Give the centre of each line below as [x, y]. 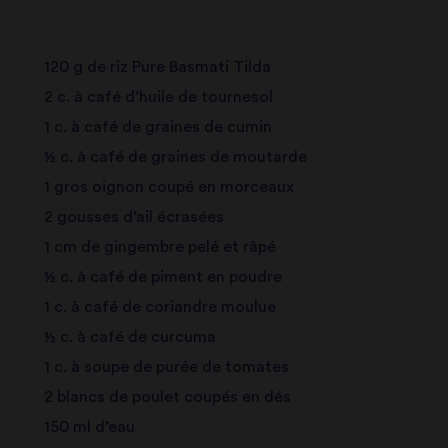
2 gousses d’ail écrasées [133, 216]
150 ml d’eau [89, 426]
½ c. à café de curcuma [129, 336]
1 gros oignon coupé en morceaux [168, 186]
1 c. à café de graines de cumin [157, 126]
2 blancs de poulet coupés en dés [167, 396]
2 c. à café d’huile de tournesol [158, 96]
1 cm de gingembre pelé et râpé [159, 246]
